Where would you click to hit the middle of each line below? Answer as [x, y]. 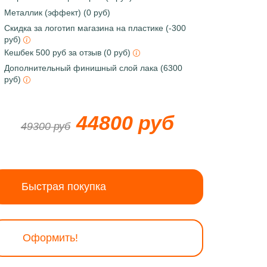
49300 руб [45, 126]
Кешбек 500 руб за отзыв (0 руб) [68, 52]
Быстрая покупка [63, 187]
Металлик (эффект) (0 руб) [57, 13]
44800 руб [125, 123]
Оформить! [50, 238]
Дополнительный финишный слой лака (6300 [93, 68]
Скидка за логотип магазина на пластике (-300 [95, 28]
